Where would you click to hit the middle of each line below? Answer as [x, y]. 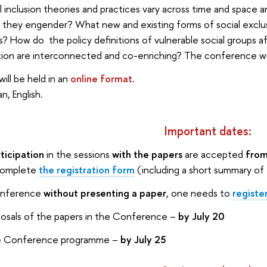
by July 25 [143, 239]
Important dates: [208, 131]
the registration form [86, 170]
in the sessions [78, 154]
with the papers [147, 154]
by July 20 [201, 216]
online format [101, 79]
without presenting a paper [105, 193]
